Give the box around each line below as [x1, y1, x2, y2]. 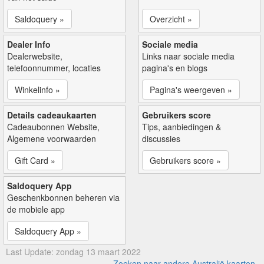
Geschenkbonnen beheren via [7, 191, 120, 203]
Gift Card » [15, 154, 55, 166]
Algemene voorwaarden [7, 132, 96, 144]
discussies [142, 132, 180, 144]
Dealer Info [7, 38, 51, 50]
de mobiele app [7, 203, 65, 215]
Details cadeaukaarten [7, 108, 97, 121]
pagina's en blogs [142, 61, 207, 74]
